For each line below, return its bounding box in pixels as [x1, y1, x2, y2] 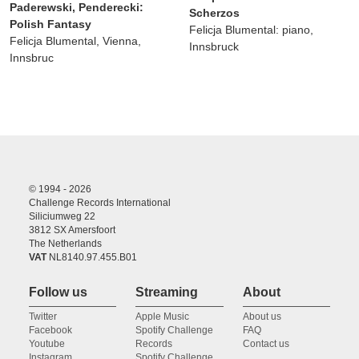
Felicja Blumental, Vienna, [10, 34, 141, 47]
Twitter [29, 312, 57, 322]
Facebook [29, 325, 72, 336]
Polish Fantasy [10, 17, 91, 30]
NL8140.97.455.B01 [46, 252, 137, 262]
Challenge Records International [29, 197, 171, 208]
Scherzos [189, 6, 240, 19]
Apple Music [135, 312, 190, 322]
